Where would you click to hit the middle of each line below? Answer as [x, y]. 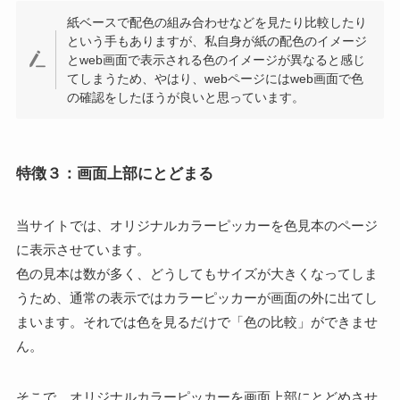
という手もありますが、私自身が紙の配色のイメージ [217, 41]
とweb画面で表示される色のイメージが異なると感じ [217, 60]
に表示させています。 [83, 249]
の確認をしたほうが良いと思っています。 [186, 97]
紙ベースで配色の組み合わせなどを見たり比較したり [217, 22]
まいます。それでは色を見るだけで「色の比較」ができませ [196, 321]
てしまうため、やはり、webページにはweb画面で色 [216, 79]
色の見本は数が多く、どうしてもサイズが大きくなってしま [196, 273]
